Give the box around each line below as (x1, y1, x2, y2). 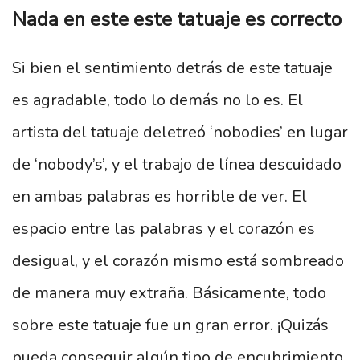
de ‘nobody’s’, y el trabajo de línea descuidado (12, 153, 342, 176)
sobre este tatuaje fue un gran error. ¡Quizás (12, 314, 329, 337)
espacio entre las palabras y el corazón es (12, 218, 315, 240)
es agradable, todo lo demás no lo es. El (12, 89, 303, 112)
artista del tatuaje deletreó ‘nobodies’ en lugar (12, 121, 348, 144)
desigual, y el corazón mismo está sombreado (12, 250, 344, 272)
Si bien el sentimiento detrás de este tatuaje (12, 57, 333, 80)
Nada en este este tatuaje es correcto (12, 6, 342, 33)
